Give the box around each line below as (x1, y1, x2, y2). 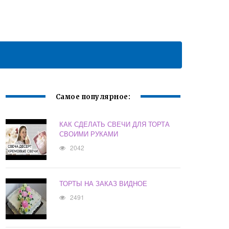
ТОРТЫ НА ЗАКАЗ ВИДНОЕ (59, 178, 148, 189)
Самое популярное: (55, 93, 131, 102)
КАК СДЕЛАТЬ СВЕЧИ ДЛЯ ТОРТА (59, 119, 170, 129)
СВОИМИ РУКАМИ (59, 129, 119, 139)
